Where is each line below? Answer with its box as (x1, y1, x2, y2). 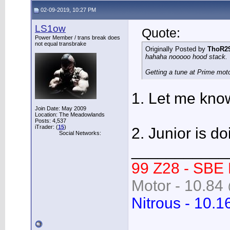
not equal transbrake (35, 41, 86, 47)
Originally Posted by (145, 45, 207, 53)
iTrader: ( (35, 124, 58, 130)
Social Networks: (59, 130, 101, 136)
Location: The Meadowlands (35, 111, 105, 118)
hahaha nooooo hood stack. (145, 53, 227, 61)
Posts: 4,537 (35, 118, 66, 124)
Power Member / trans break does (35, 34, 120, 41)
